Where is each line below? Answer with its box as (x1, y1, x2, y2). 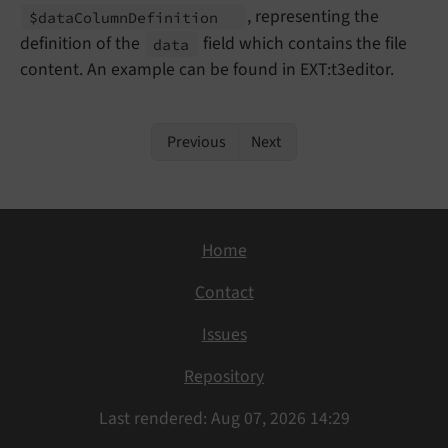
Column (74, 7, 129, 27)
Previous (164, 131, 226, 154)
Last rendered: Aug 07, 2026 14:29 (98, 406, 350, 432)
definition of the (20, 31, 144, 57)
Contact (194, 280, 254, 306)
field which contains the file (198, 31, 407, 57)
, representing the (247, 4, 380, 30)
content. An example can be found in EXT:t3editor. (20, 57, 394, 83)
